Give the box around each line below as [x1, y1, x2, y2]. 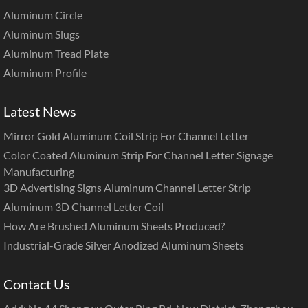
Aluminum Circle [3, 8, 82, 22]
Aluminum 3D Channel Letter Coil [3, 200, 164, 214]
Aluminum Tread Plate [3, 47, 109, 60]
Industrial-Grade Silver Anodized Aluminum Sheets [3, 239, 244, 252]
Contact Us [3, 276, 70, 293]
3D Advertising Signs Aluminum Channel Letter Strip [3, 181, 251, 195]
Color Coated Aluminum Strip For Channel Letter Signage [3, 148, 273, 162]
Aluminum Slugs [3, 27, 80, 41]
